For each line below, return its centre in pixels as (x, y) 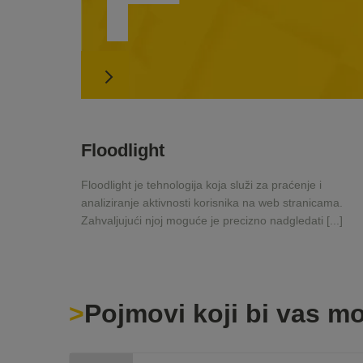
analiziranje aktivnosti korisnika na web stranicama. (212, 203)
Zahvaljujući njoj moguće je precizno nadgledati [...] (212, 221)
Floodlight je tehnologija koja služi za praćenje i (201, 185)
